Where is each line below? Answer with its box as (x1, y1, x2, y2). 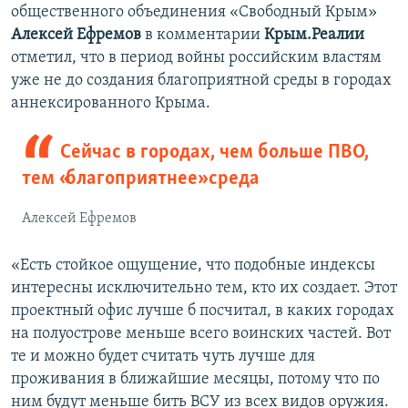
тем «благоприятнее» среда (22, 168, 260, 190)
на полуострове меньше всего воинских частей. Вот (11, 325, 391, 343)
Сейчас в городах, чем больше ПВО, (59, 142, 369, 164)
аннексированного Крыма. (11, 95, 210, 113)
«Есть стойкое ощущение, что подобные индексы (11, 257, 375, 275)
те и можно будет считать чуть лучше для (11, 348, 315, 366)
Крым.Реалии (264, 26, 364, 45)
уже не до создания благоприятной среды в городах (11, 72, 392, 90)
